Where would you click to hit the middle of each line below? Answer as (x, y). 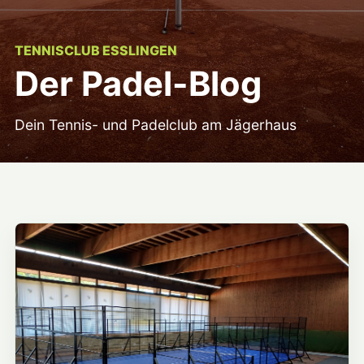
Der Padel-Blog (138, 84)
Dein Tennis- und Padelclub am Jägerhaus (156, 125)
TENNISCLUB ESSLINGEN (96, 50)
